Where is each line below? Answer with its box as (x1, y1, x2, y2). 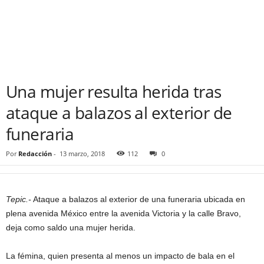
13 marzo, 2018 (60, 149, 105, 158)
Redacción (18, 149, 52, 158)
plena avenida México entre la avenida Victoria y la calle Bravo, (6, 209, 241, 218)
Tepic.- (6, 194, 31, 204)
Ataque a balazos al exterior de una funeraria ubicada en (31, 194, 245, 204)
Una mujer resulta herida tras (6, 80, 222, 103)
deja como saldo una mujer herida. (6, 223, 136, 232)
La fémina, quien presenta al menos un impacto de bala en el (6, 251, 235, 260)
